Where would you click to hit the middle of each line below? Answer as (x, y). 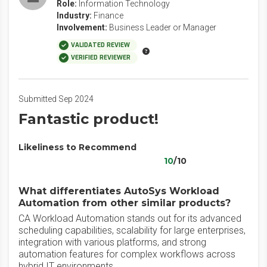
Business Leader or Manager (163, 27)
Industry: (74, 15)
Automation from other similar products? (125, 203)
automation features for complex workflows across (127, 254)
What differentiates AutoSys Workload (119, 191)
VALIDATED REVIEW (100, 45)
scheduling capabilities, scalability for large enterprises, (132, 230)
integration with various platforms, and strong (112, 242)
